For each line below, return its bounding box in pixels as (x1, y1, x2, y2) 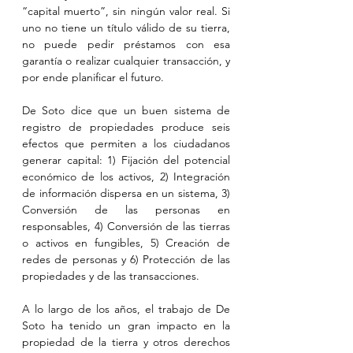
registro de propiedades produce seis (22, 120, 230, 134)
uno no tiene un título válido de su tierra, (22, 20, 230, 35)
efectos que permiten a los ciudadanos (22, 136, 230, 150)
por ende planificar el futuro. (22, 70, 167, 84)
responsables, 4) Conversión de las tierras (22, 219, 230, 233)
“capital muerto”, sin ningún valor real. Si (22, 4, 230, 18)
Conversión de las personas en (22, 203, 230, 217)
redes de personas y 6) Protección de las (22, 252, 230, 266)
